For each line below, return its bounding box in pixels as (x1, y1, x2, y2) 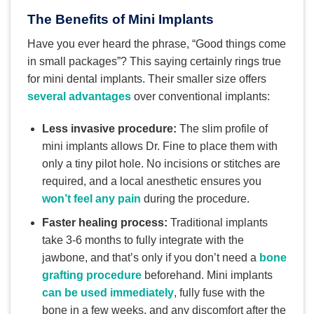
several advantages (27, 90, 131, 102)
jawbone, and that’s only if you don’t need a (41, 252, 259, 264)
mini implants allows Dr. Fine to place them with (41, 139, 278, 152)
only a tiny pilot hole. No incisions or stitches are (41, 157, 280, 170)
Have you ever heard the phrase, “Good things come (27, 37, 286, 50)
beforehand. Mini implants (141, 269, 273, 282)
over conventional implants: (131, 90, 270, 102)
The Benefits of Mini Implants (27, 12, 214, 27)
